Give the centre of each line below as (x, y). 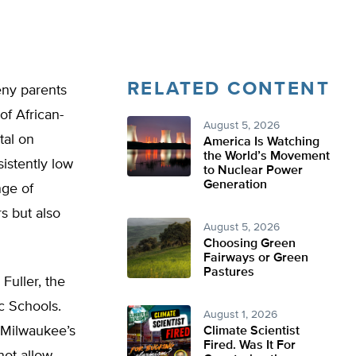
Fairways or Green (256, 258)
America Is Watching (261, 142)
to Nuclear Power (253, 171)
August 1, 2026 (240, 315)
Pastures (229, 273)
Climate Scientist (252, 331)
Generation (235, 185)
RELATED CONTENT (228, 89)
